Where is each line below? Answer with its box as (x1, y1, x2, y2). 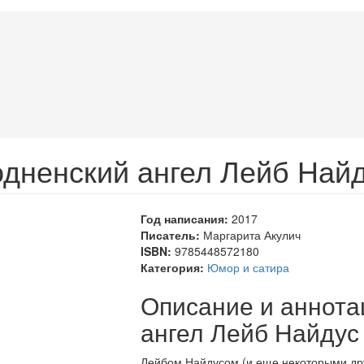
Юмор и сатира (207, 259, 290, 276)
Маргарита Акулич (203, 227, 301, 244)
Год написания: (141, 210, 232, 227)
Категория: (141, 259, 208, 276)
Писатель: (141, 227, 204, 244)
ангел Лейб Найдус (141, 314, 360, 350)
